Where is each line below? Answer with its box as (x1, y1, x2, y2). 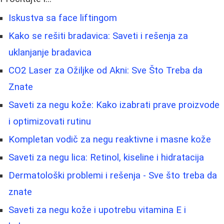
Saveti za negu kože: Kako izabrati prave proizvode (8, 99, 219, 111)
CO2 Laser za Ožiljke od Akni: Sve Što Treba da (8, 65, 202, 76)
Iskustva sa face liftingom (8, 12, 117, 24)
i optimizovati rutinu (8, 116, 91, 127)
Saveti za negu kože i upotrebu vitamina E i (8, 204, 186, 216)
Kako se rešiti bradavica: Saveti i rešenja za (8, 30, 188, 42)
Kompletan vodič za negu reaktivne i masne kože (8, 134, 211, 145)
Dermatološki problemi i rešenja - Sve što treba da (8, 170, 217, 181)
